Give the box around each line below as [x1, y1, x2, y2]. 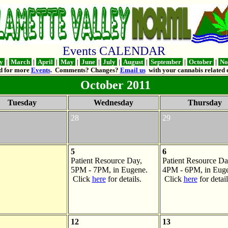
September [149, 58, 183, 66]
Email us [120, 66, 146, 74]
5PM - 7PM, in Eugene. [70, 165, 148, 174]
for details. [105, 174, 141, 183]
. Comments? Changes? [50, 66, 120, 74]
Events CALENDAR [63, 44, 165, 58]
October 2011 [74, 78, 154, 92]
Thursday [188, 98, 222, 107]
